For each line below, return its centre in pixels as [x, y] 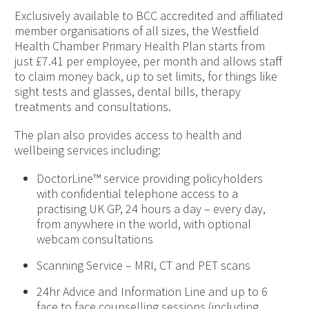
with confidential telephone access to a [137, 194]
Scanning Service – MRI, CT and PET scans [143, 266]
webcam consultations [95, 239]
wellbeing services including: [88, 150]
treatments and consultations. [93, 106]
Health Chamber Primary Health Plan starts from [140, 46]
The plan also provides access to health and [128, 134]
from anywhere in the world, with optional [144, 224]
